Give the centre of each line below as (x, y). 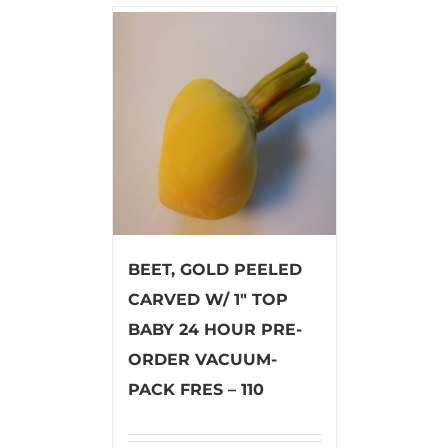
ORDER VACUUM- (202, 359)
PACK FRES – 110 (195, 389)
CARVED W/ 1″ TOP (207, 299)
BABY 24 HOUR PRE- (214, 329)
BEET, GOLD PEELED (214, 269)
